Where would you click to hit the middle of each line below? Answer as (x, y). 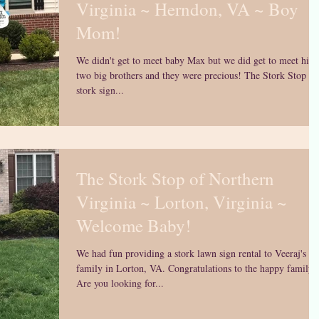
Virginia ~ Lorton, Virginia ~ (182, 202)
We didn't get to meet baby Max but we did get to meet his (194, 60)
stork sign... (100, 90)
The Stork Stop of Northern (175, 179)
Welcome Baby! (134, 226)
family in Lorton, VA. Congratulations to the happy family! (197, 268)
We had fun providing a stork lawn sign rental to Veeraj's (191, 253)
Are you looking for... (120, 283)
